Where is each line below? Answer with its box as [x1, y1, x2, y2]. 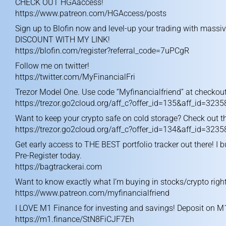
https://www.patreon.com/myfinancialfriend [15, 188, 169, 198]
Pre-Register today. [15, 151, 82, 160]
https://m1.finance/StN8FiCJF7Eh [15, 214, 134, 224]
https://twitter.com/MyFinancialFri [15, 72, 135, 82]
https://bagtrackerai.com [15, 162, 102, 172]
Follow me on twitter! [15, 61, 89, 71]
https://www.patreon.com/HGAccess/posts [15, 9, 166, 18]
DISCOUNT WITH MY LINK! [15, 35, 110, 44]
